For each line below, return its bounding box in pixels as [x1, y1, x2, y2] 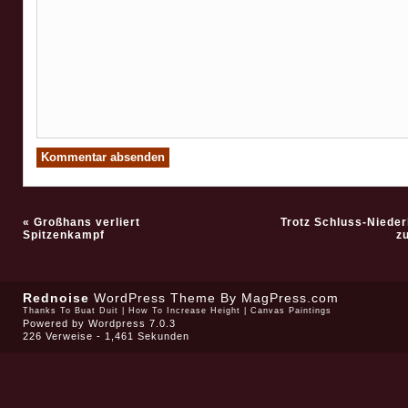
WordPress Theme [93, 291, 216, 306]
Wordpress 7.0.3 [87, 318, 176, 330]
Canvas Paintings [250, 306, 331, 316]
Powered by [22, 318, 88, 330]
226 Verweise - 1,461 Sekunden [22, 331, 189, 342]
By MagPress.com [215, 291, 339, 306]
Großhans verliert [33, 216, 140, 229]
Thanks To [22, 306, 75, 316]
